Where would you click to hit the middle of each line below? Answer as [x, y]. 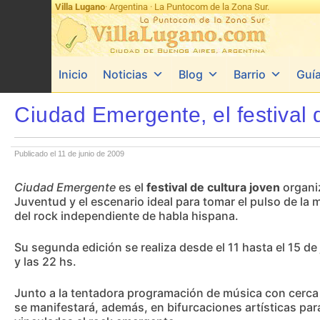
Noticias [125, 74]
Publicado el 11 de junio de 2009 [69, 154]
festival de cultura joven [213, 187]
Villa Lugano [80, 7]
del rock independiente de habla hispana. [126, 216]
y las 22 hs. [45, 261]
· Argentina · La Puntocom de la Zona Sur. [187, 7]
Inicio [73, 74]
